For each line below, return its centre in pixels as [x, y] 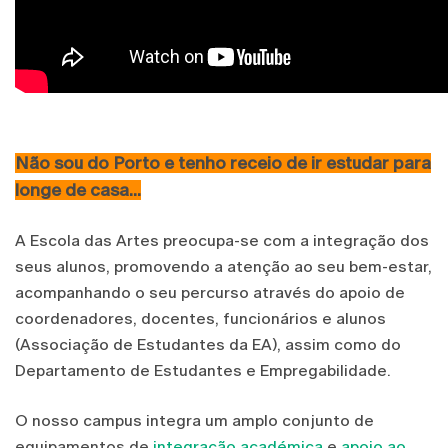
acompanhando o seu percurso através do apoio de [210, 292]
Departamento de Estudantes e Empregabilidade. [203, 370]
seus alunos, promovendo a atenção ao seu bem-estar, [223, 266]
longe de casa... [78, 189]
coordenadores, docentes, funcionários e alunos [200, 318]
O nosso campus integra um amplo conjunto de [194, 420]
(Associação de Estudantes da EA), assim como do [208, 344]
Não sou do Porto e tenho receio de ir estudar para [223, 162]
